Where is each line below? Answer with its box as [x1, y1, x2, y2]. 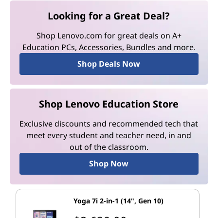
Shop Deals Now [77, 58, 141, 70]
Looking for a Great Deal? [48, 9, 170, 23]
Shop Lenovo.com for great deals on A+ [36, 30, 182, 41]
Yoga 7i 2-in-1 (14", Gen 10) [73, 196, 164, 205]
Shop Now [89, 158, 129, 169]
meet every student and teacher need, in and [26, 130, 192, 141]
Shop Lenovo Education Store [39, 97, 179, 111]
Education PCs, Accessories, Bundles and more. [22, 42, 196, 53]
